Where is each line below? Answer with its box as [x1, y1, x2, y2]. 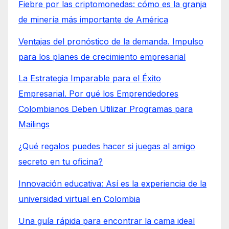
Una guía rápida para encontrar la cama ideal [18, 215, 195, 226]
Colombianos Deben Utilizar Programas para [18, 104, 193, 114]
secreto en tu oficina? [18, 156, 103, 167]
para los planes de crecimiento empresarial [18, 51, 186, 62]
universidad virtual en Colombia [18, 193, 140, 204]
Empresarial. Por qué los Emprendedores [18, 88, 178, 99]
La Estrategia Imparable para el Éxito [18, 73, 161, 84]
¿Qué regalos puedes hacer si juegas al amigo [18, 141, 195, 152]
